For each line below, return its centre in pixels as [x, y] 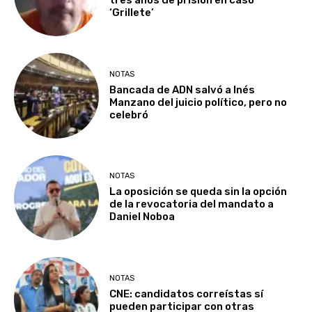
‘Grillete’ [132, 13]
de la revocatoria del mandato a [192, 204]
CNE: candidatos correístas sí [187, 294]
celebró [129, 115]
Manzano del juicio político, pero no [198, 102]
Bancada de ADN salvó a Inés [182, 89]
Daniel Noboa [142, 217]
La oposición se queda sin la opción [198, 192]
